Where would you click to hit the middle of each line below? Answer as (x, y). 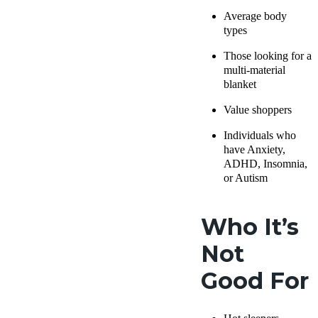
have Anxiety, (254, 149)
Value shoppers (258, 110)
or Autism (246, 178)
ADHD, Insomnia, (265, 164)
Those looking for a (268, 56)
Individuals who (260, 135)
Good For (255, 281)
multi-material (254, 70)
